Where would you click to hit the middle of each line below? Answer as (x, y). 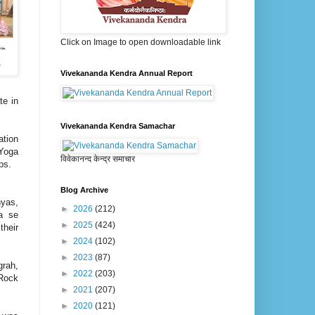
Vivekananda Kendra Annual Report (127, 73)
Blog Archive (84, 190)
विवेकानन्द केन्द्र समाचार (98, 159)
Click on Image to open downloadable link (141, 43)
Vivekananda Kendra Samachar (118, 126)
